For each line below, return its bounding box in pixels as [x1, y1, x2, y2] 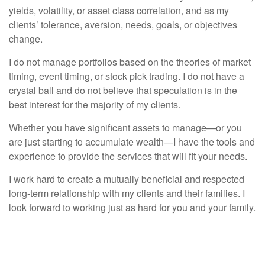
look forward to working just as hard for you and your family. [9, 201, 256, 214]
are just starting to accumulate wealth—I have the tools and [9, 135, 255, 148]
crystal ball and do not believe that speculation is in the [9, 83, 237, 97]
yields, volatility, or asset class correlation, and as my [9, 4, 229, 17]
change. [9, 32, 43, 46]
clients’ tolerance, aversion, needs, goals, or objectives [9, 18, 237, 31]
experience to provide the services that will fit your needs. [9, 149, 247, 163]
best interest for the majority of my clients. [9, 98, 180, 111]
